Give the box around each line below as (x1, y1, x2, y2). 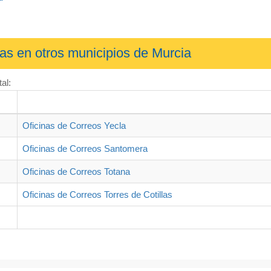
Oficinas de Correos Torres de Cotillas (22, 189, 172, 200)
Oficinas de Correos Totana (22, 166, 130, 177)
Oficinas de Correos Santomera (22, 143, 148, 154)
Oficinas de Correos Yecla (22, 120, 126, 131)
